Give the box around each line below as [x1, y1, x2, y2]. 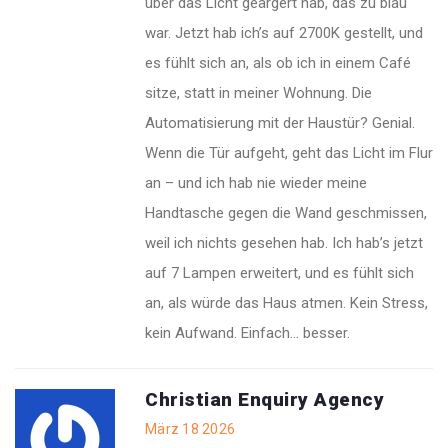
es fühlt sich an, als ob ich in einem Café [145, 54, 411, 73]
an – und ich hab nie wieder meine [145, 174, 367, 193]
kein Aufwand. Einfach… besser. [145, 324, 350, 343]
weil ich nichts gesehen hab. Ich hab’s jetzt [145, 234, 423, 253]
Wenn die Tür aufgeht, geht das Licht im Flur [145, 144, 433, 163]
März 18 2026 [145, 421, 235, 438]
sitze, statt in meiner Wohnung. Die [145, 84, 372, 103]
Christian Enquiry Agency [145, 388, 384, 412]
